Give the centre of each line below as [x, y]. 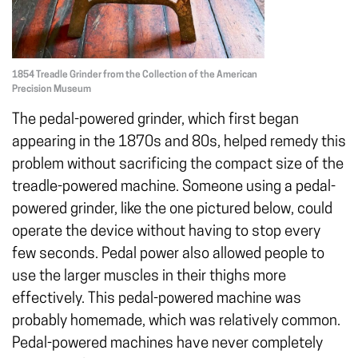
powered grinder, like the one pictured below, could [172, 210]
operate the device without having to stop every [166, 232]
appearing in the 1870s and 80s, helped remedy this [179, 143]
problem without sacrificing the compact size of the [178, 165]
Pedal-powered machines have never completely [167, 344]
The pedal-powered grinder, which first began [155, 120]
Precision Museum [52, 89]
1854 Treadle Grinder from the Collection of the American [135, 75]
